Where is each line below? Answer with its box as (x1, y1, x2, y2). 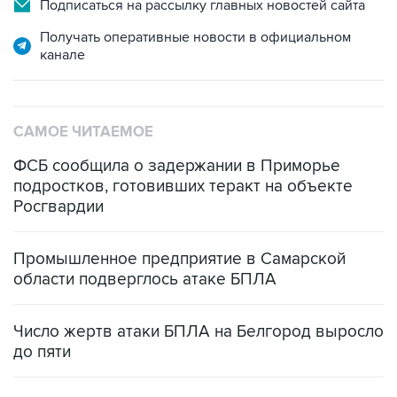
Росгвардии (13, 197, 104, 218)
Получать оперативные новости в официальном (40, 28, 351, 47)
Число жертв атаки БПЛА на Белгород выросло (13, 322, 384, 343)
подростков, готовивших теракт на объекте (13, 176, 353, 198)
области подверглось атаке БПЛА (13, 269, 276, 291)
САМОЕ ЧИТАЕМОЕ (13, 123, 153, 142)
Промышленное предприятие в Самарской (13, 249, 346, 270)
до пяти (13, 342, 71, 363)
